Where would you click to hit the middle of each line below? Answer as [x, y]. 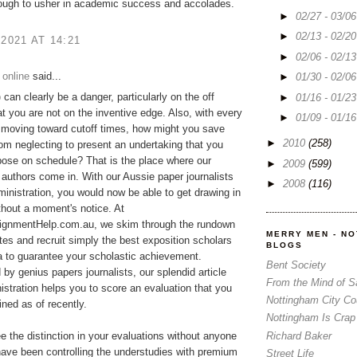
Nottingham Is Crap [311, 318]
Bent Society [296, 265]
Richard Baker [299, 335]
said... [45, 76]
